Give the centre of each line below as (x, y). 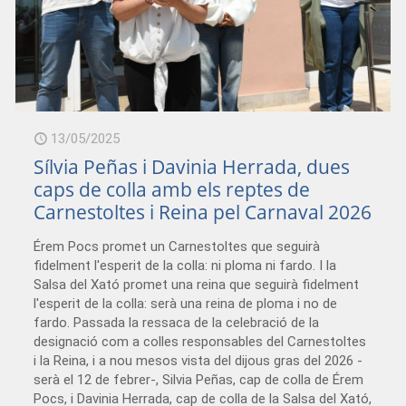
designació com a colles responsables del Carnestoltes (200, 342)
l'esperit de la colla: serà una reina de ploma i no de (186, 304)
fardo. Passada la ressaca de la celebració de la (177, 323)
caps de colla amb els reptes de (172, 190)
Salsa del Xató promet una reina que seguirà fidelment (197, 285)
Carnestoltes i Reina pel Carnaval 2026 (203, 213)
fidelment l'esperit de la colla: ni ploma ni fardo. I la (185, 266)
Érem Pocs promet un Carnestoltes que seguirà (177, 247)
